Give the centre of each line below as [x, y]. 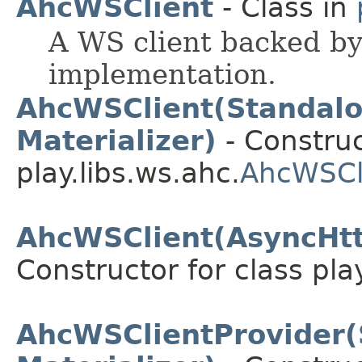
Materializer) [116, 141]
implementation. [162, 75]
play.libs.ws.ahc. [128, 173]
